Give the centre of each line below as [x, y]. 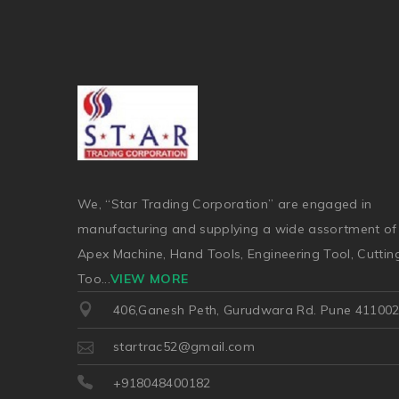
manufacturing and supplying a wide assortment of [237, 228]
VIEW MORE [150, 278]
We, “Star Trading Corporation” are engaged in [225, 204]
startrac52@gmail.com [184, 346]
